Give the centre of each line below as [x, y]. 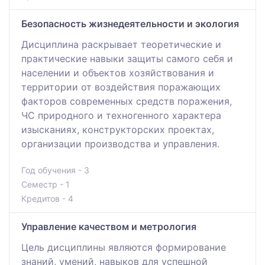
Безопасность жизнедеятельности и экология [130, 23]
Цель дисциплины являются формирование [124, 247]
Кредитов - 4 [47, 198]
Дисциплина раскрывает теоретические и [121, 44]
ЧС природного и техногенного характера [121, 115]
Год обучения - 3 [55, 170]
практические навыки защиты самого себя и [127, 58]
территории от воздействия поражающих [121, 87]
